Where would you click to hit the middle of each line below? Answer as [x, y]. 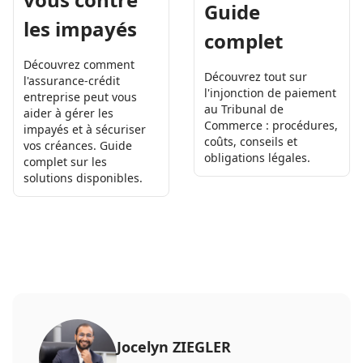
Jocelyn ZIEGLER [174, 346]
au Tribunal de [244, 109]
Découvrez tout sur [256, 76]
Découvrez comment [79, 64]
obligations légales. [257, 157]
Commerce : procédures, [271, 125]
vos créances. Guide [78, 145]
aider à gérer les [68, 113]
